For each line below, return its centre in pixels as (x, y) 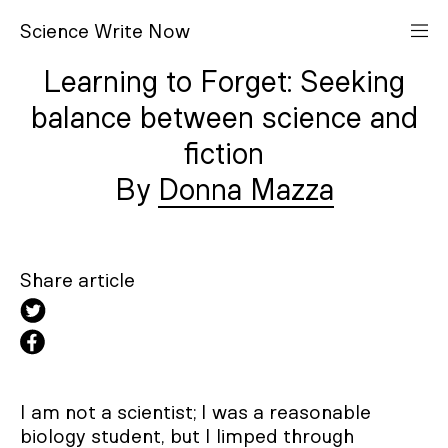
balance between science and (224, 119)
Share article (77, 281)
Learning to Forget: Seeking (224, 83)
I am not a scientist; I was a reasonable (195, 413)
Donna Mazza (245, 191)
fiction (224, 155)
